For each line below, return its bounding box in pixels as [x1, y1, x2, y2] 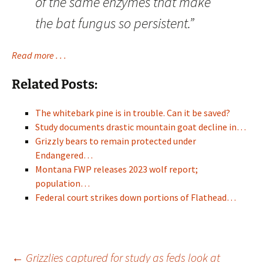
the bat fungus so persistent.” [35, 14, 194, 32]
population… [35, 177, 90, 189]
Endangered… [35, 149, 93, 161]
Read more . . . [12, 49, 66, 61]
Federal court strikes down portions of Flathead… [35, 191, 236, 203]
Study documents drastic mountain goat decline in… [35, 121, 246, 133]
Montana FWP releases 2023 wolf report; [35, 163, 198, 175]
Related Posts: [12, 76, 97, 92]
